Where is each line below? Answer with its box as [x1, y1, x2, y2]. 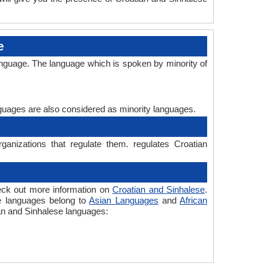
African [180, 195, 208, 205]
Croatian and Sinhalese [112, 184, 205, 195]
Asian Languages [89, 195, 159, 205]
